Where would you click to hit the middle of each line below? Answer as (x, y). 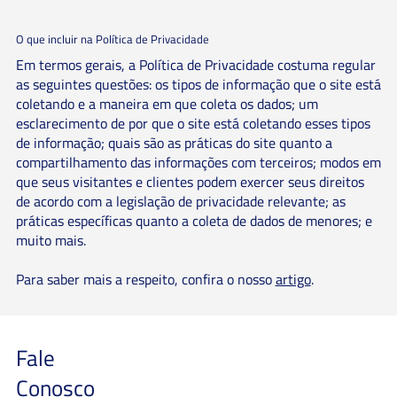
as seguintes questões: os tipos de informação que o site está (198, 84)
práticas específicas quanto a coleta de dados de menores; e (194, 220)
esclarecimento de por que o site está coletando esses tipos (193, 123)
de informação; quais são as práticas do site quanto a (174, 142)
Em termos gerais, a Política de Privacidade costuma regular (195, 64)
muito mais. (52, 240)
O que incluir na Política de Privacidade (112, 40)
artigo (293, 279)
